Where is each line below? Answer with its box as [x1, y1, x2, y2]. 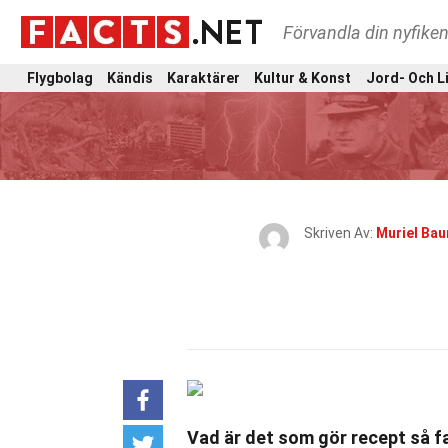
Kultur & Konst [254, 69, 352, 86]
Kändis [107, 69, 154, 86]
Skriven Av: [304, 225, 376, 241]
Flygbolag [27, 69, 93, 86]
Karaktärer [167, 69, 241, 86]
